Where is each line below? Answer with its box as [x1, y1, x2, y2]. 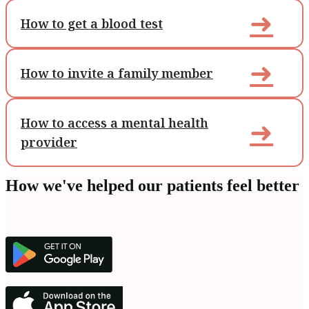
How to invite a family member [21, 65, 213, 82]
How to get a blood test [21, 15, 163, 32]
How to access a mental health [21, 114, 208, 132]
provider [21, 134, 77, 151]
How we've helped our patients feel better [6, 176, 299, 195]
